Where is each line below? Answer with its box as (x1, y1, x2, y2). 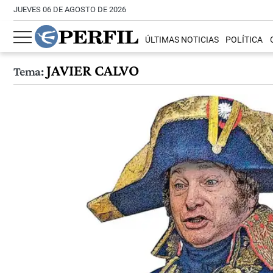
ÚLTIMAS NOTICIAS (145, 35, 219, 46)
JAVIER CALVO (43, 62, 139, 79)
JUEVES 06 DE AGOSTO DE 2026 (13, 5, 126, 14)
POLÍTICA (225, 35, 263, 46)
